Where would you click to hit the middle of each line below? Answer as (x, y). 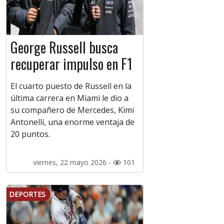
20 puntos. (30, 134)
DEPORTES (27, 194)
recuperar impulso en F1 (71, 64)
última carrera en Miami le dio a (69, 98)
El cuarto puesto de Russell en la (71, 86)
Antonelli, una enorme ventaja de (72, 122)
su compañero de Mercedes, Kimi (72, 110)
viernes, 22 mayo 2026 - (73, 162)
